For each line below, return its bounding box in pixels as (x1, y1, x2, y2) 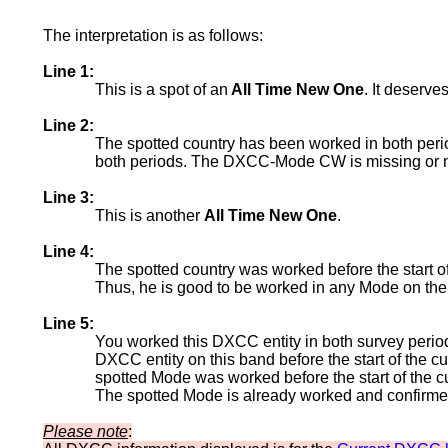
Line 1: (43, 63, 94, 80)
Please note (43, 423, 128, 440)
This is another (95, 207, 204, 224)
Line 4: (43, 243, 94, 260)
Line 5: (43, 315, 94, 332)
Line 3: (43, 189, 94, 206)
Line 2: (43, 117, 94, 134)
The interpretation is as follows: (43, 27, 263, 44)
